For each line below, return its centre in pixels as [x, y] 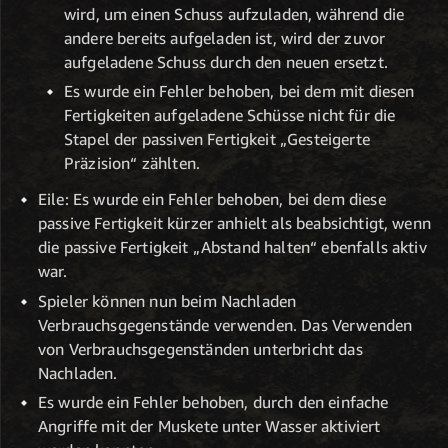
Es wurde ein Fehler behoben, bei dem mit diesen [239, 91]
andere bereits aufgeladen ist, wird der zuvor [225, 37]
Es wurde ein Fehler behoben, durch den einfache [213, 402]
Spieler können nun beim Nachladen [167, 300]
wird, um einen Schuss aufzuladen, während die [234, 13]
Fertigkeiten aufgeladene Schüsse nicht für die [230, 115]
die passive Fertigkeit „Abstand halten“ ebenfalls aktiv [232, 247]
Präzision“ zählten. [132, 163]
